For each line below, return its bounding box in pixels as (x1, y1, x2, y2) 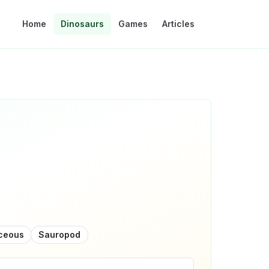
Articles (162, 19, 195, 29)
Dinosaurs (61, 19, 104, 29)
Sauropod (38, 229, 80, 240)
